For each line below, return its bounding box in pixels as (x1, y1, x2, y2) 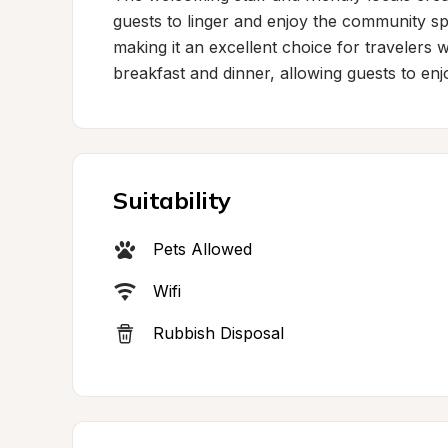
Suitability (113, 185, 231, 215)
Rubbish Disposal (153, 323, 284, 343)
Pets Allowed (153, 239, 252, 259)
